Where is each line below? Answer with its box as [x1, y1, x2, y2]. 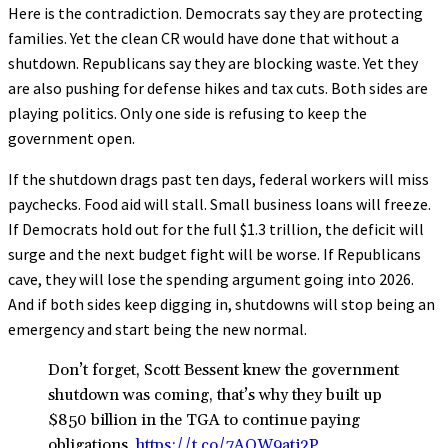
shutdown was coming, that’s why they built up [48, 384, 382, 405]
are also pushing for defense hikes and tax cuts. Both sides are [8, 77, 428, 98]
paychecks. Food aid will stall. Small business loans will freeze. [8, 193, 431, 214]
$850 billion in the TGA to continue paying [48, 409, 360, 430]
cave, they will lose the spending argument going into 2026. [8, 268, 414, 289]
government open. [8, 127, 135, 148]
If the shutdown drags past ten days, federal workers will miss [8, 168, 429, 189]
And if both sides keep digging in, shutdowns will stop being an [8, 293, 435, 314]
